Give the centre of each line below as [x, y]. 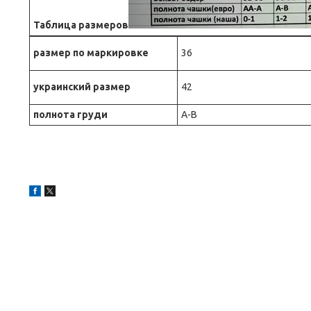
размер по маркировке [91, 53]
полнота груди [70, 115]
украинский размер [82, 87]
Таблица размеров [81, 25]
